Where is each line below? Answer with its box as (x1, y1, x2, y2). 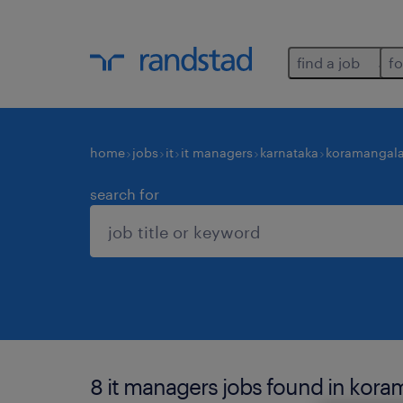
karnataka (260, 145, 318, 160)
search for (90, 185, 159, 202)
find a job (297, 54, 360, 71)
